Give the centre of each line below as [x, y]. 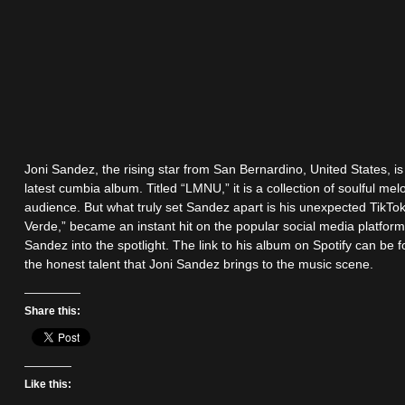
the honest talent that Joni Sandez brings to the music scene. [199, 264]
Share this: [53, 311]
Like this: [48, 385]
